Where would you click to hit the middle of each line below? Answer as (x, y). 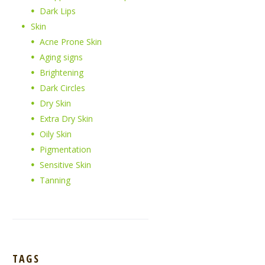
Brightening (62, 73)
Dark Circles (63, 88)
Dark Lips (58, 11)
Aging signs (62, 57)
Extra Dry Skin (67, 119)
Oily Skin (56, 134)
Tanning (55, 180)
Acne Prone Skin (71, 42)
